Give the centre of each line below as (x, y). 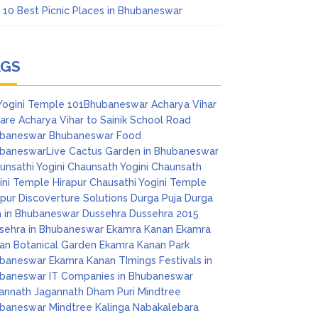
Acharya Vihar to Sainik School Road (105, 120)
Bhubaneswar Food (95, 136)
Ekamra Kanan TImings (103, 261)
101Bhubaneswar (108, 104)
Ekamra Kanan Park (145, 245)
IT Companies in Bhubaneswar (121, 276)
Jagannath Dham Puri (85, 292)
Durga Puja (157, 198)
